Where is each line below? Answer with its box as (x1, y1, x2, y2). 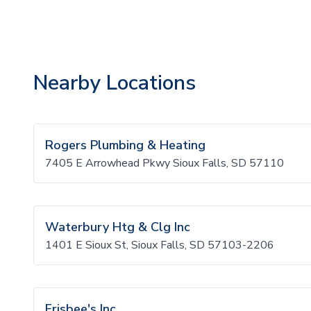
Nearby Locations (33, 69, 196, 97)
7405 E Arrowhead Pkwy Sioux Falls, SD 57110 (45, 155, 284, 171)
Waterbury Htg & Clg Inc (45, 219, 190, 235)
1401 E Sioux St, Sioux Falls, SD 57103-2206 (45, 237, 274, 253)
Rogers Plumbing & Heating (45, 137, 205, 153)
